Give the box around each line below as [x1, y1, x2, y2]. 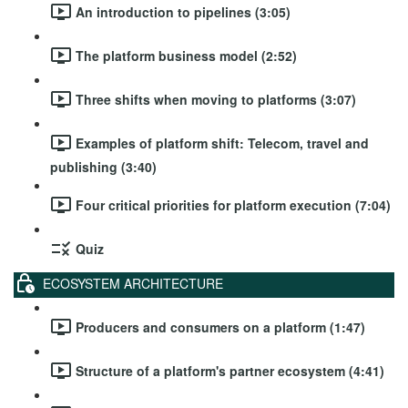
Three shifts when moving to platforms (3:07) [76, 89, 356, 108]
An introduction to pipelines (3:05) [76, 2, 291, 21]
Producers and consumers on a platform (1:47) [76, 317, 365, 336]
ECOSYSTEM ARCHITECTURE [43, 273, 223, 292]
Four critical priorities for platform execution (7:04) [76, 195, 391, 214]
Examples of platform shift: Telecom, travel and [76, 133, 369, 152]
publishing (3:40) [50, 158, 157, 176]
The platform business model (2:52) [76, 46, 297, 65]
